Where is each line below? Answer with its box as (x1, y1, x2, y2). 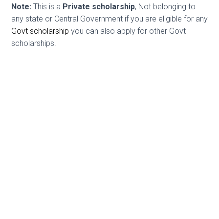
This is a (31, 2, 63, 12)
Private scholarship (63, 2, 135, 12)
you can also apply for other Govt (69, 26, 186, 36)
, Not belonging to (135, 2, 196, 12)
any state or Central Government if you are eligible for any (11, 14, 208, 24)
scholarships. (11, 39, 56, 48)
